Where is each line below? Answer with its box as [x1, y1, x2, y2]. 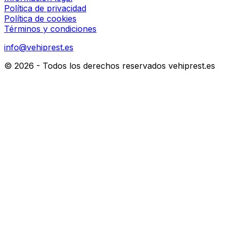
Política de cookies [4, 13, 76, 24]
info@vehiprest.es [4, 42, 73, 53]
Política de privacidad [4, 3, 86, 14]
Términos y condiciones [4, 24, 97, 34]
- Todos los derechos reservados [34, 61, 168, 71]
